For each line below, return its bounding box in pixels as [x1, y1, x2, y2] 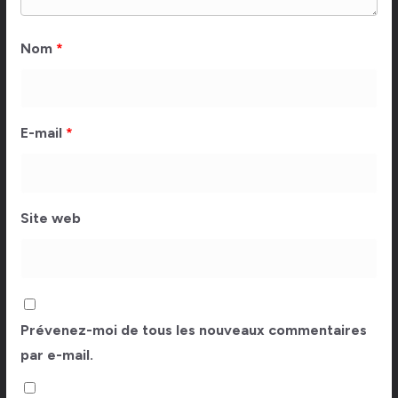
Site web [20, 210, 81, 227]
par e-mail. [20, 346, 93, 364]
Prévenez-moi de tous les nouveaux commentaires [20, 322, 367, 339]
